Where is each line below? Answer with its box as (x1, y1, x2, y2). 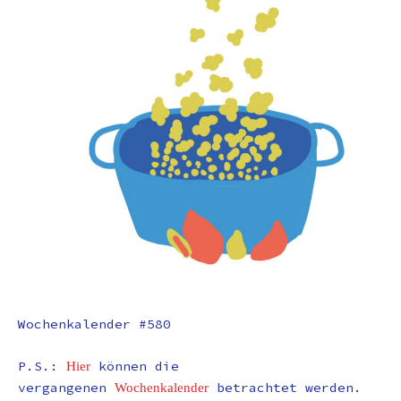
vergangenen (18, 380, 115, 397)
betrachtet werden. (209, 380, 362, 397)
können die (90, 358, 179, 375)
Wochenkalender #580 (18, 315, 171, 332)
